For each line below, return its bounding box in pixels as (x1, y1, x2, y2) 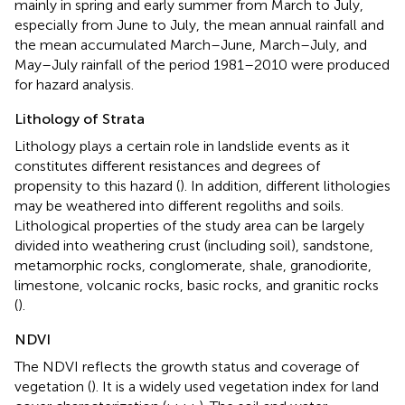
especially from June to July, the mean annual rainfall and (14, 15, 384, 33)
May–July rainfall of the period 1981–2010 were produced (14, 55, 390, 73)
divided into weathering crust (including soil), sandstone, (14, 236, 373, 254)
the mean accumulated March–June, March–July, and (14, 35, 367, 53)
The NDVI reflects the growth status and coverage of (14, 357, 359, 375)
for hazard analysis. (14, 75, 134, 93)
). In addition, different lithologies (180, 176, 391, 194)
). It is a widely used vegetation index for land (91, 377, 379, 395)
